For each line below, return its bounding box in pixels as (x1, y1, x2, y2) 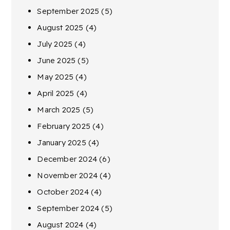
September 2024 (37, 203, 100, 213)
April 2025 (37, 88, 74, 98)
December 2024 (37, 154, 98, 164)
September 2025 (37, 6, 100, 16)
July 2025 (37, 39, 73, 49)
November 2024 (37, 170, 98, 180)
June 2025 (37, 55, 76, 65)
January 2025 (37, 137, 86, 147)
